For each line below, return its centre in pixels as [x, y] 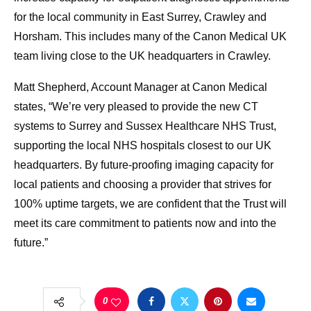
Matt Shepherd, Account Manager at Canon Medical [141, 87]
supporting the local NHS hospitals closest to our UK [143, 146]
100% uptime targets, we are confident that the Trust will [150, 204]
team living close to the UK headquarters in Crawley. [142, 56]
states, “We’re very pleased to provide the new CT [136, 107]
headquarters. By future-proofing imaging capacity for [144, 165]
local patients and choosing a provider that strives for [143, 185]
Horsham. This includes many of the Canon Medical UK [150, 37]
